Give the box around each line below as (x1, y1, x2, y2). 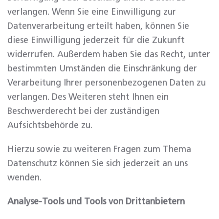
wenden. (7, 174, 42, 182)
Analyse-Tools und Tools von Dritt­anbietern (7, 197, 185, 206)
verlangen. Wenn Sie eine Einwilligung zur (7, 8, 176, 17)
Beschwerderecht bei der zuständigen (7, 107, 159, 116)
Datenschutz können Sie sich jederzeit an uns (7, 159, 188, 168)
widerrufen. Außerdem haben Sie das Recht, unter (7, 50, 210, 59)
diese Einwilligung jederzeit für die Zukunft (7, 36, 185, 45)
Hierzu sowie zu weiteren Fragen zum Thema (7, 145, 191, 154)
